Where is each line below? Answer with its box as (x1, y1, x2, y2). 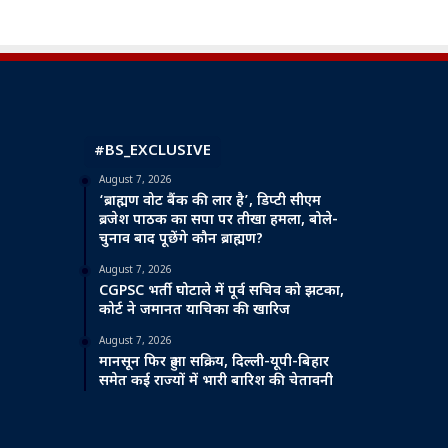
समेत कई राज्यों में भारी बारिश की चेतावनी (98, 371, 333, 391)
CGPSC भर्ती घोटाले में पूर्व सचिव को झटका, (98, 281, 344, 301)
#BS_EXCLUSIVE (93, 141, 211, 161)
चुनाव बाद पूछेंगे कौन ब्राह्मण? (98, 229, 263, 249)
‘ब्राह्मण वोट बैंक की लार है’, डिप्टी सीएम (98, 191, 321, 211)
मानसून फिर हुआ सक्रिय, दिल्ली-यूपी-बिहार (98, 352, 329, 372)
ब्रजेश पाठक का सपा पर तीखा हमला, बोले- (98, 210, 338, 230)
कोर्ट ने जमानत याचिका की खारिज (98, 300, 290, 320)
